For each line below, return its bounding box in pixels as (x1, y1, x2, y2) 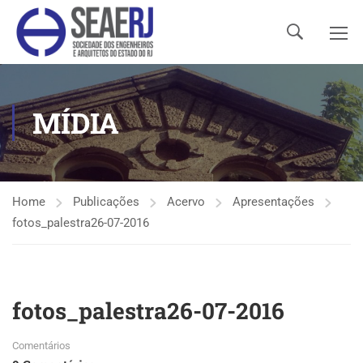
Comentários (12, 340, 70, 352)
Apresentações (233, 194, 314, 209)
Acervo (167, 194, 205, 209)
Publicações (73, 194, 139, 209)
